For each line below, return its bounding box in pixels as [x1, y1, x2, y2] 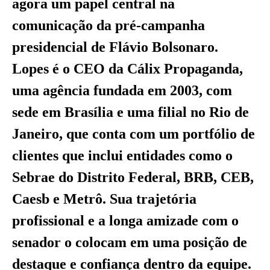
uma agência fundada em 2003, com [12, 82, 232, 98]
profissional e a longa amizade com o [12, 212, 239, 228]
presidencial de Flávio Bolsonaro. [12, 39, 218, 55]
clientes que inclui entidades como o [12, 147, 233, 163]
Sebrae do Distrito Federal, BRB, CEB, [12, 169, 254, 185]
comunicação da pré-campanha [12, 17, 205, 33]
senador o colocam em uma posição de [12, 234, 247, 250]
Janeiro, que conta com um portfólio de [12, 125, 255, 142]
